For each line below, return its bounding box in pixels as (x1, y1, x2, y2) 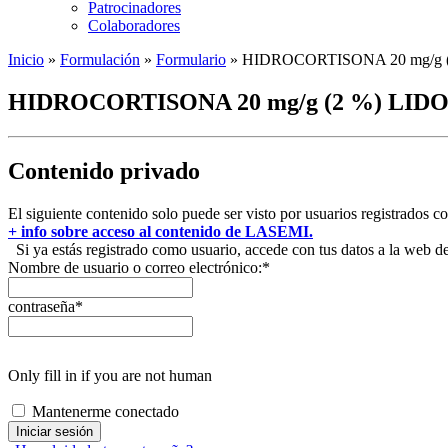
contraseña (8, 297, 75, 315)
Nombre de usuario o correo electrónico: (8, 258, 262, 276)
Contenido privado (8, 157, 200, 184)
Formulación (60, 51, 140, 68)
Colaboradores (88, 17, 180, 34)
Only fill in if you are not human (8, 366, 212, 384)
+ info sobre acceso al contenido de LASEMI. (8, 222, 313, 240)
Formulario (156, 51, 226, 68)
